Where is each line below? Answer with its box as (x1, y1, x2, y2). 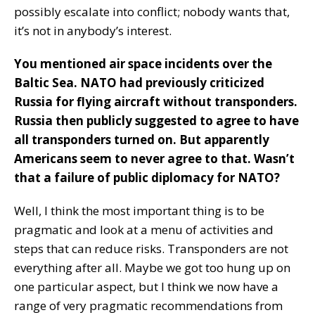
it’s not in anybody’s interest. (14, 22, 172, 39)
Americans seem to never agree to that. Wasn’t (14, 150, 295, 167)
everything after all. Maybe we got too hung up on (14, 259, 290, 276)
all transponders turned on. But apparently (14, 131, 269, 148)
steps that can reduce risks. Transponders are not (14, 240, 288, 257)
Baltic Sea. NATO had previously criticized (14, 75, 264, 91)
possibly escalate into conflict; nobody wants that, (14, 4, 290, 20)
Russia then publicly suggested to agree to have (14, 112, 299, 129)
